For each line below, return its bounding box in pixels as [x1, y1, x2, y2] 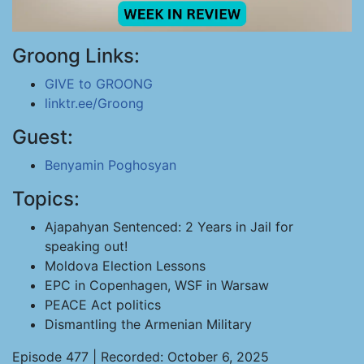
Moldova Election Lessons [45, 258, 206, 274]
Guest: [12, 125, 73, 149]
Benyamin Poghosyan [45, 157, 176, 173]
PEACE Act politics [45, 297, 161, 313]
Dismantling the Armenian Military [45, 316, 252, 332]
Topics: [12, 187, 80, 210]
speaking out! [45, 238, 128, 254]
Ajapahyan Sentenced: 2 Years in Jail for [45, 219, 293, 235]
